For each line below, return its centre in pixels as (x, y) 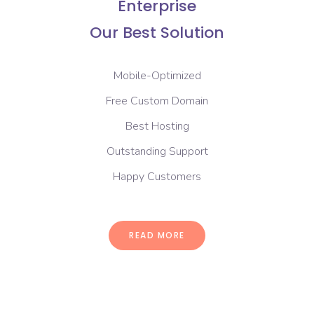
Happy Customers (157, 177)
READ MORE (157, 235)
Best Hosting (157, 126)
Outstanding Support (157, 151)
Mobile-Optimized (157, 76)
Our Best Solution (157, 33)
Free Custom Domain (157, 101)
